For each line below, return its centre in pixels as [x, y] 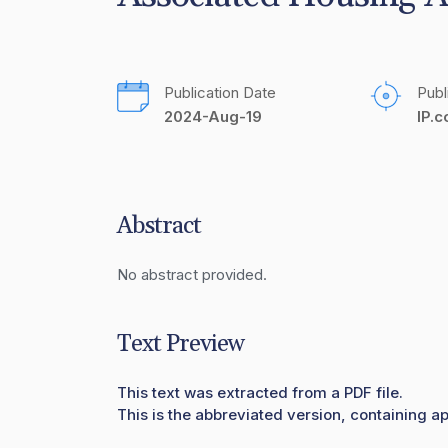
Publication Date [220, 92]
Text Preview [180, 344]
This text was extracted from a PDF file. [260, 392]
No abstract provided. [192, 274]
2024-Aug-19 [213, 116]
